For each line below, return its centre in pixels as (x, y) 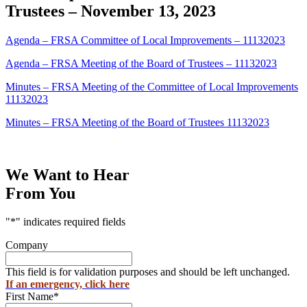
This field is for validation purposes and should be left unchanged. (148, 272)
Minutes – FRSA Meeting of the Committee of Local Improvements (152, 86)
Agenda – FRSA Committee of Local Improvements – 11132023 (145, 40)
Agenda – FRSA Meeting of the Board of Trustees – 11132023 (141, 63)
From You (40, 193)
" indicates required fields (71, 222)
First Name (29, 297)
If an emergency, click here (67, 284)
